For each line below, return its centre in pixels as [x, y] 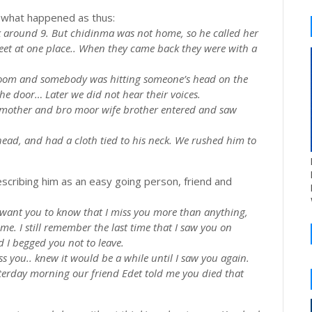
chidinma [92, 33]
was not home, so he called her [186, 33]
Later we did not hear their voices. [122, 94]
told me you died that [193, 273]
